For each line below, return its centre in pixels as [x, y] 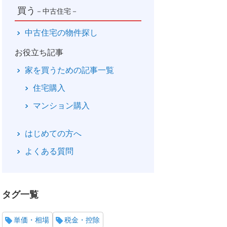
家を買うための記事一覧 [69, 70]
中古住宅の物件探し [61, 32]
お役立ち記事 [39, 52]
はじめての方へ [53, 133]
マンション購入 [61, 105]
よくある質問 [49, 151]
